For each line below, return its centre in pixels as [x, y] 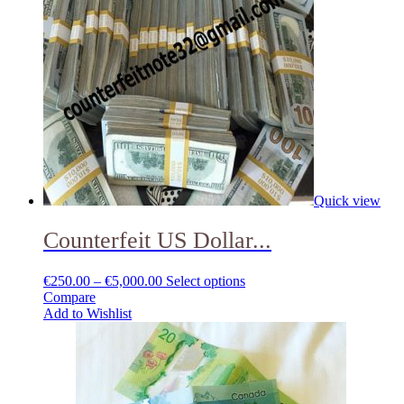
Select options [206, 280]
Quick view [347, 200]
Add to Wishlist [87, 313]
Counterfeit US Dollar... [157, 241]
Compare [69, 297]
